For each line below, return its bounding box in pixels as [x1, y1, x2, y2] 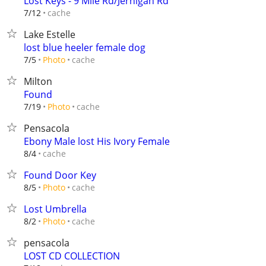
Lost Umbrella [24, 202, 87, 216]
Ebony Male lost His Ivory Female [24, 135, 170, 148]
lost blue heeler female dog [24, 41, 145, 54]
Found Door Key [24, 169, 96, 182]
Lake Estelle [24, 28, 75, 41]
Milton [24, 75, 52, 88]
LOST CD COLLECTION [24, 249, 120, 262]
